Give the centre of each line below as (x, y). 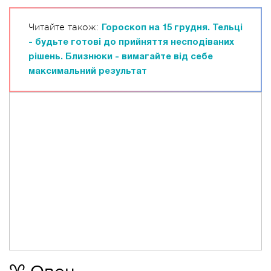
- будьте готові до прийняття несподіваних (131, 42)
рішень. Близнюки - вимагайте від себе (121, 57)
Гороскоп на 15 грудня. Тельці (172, 28)
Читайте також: (65, 28)
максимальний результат (88, 71)
